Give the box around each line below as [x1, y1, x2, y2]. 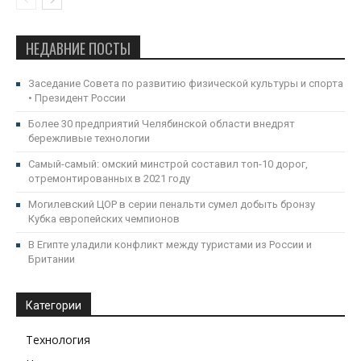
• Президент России [28, 92, 126, 104]
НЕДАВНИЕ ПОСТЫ [26, 38, 131, 59]
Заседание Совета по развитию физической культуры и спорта [28, 77, 343, 89]
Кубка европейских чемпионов [28, 213, 180, 225]
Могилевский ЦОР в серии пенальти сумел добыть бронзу [28, 198, 315, 210]
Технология [26, 332, 90, 347]
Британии [28, 253, 75, 265]
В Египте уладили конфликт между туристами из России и [28, 239, 312, 251]
